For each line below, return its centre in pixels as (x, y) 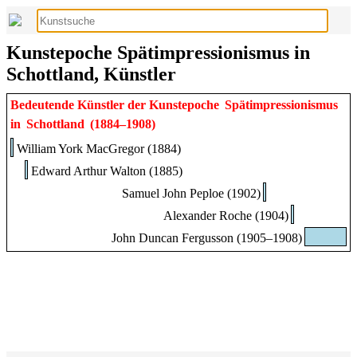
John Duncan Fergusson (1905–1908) (207, 238)
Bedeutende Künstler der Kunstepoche (116, 105)
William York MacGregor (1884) (99, 149)
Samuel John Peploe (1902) (191, 193)
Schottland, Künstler (91, 74)
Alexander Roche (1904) (226, 216)
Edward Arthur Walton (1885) (106, 171)
